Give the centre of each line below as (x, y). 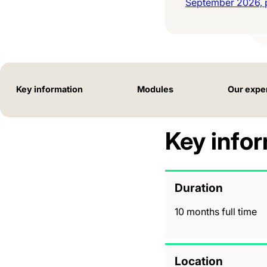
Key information (49, 89)
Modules (155, 89)
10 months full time (216, 211)
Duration (199, 187)
